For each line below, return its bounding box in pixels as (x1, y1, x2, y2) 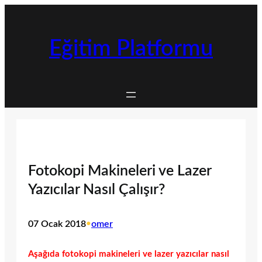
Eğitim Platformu (49, 38, 213, 60)
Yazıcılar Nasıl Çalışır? (28, 182, 165, 198)
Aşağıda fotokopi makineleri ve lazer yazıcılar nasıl (28, 249, 229, 258)
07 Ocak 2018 (28, 219, 86, 229)
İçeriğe (4, 6, 30, 15)
